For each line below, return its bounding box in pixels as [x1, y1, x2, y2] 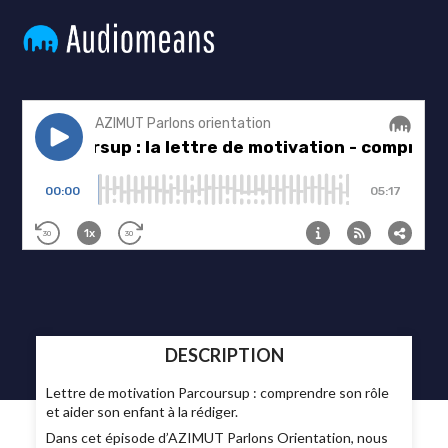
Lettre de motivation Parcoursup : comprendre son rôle [46, 384, 390, 402]
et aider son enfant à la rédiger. [46, 403, 239, 421]
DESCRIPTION [164, 344, 284, 366]
